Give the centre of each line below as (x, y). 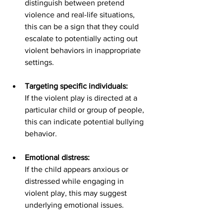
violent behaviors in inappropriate (84, 51)
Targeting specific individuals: (76, 86)
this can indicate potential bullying (85, 122)
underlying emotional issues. (75, 205)
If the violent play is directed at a (82, 98)
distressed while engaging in (75, 181)
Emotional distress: (57, 158)
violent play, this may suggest (77, 193)
